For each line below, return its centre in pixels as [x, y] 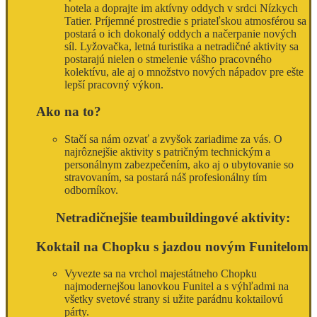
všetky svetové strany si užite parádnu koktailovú [174, 299]
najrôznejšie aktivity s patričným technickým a [167, 152]
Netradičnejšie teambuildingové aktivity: [173, 217]
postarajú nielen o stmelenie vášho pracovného [168, 59]
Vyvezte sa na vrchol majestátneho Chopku [161, 274]
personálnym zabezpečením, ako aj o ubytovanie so [179, 165]
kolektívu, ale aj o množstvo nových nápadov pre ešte [184, 71]
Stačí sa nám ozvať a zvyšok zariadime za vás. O [173, 139]
